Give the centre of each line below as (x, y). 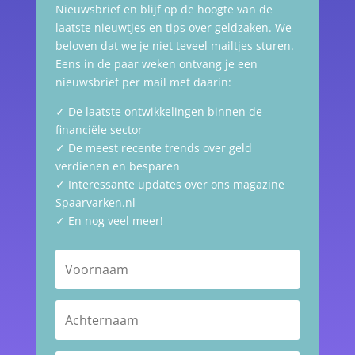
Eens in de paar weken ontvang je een (156, 64)
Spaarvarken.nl (95, 203)
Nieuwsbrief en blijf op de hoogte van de (164, 10)
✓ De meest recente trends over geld (153, 148)
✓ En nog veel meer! (109, 221)
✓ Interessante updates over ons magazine (170, 185)
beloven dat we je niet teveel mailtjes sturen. (174, 46)
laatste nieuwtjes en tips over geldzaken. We (173, 28)
